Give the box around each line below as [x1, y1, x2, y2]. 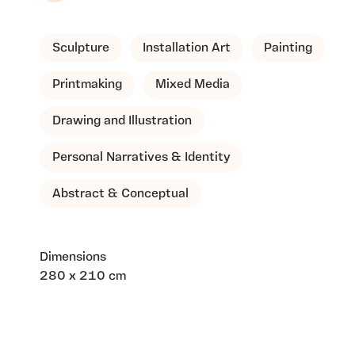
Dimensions [40, 251, 106, 265]
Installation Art [143, 42, 231, 55]
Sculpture [52, 42, 109, 55]
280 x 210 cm [40, 270, 126, 284]
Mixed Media [155, 78, 230, 92]
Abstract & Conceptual [52, 188, 189, 201]
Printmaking [52, 78, 122, 92]
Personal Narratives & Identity [52, 151, 231, 165]
